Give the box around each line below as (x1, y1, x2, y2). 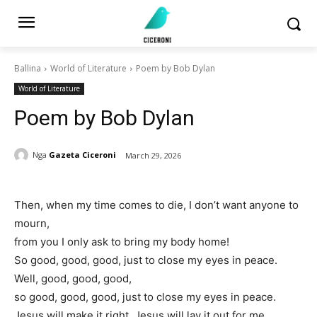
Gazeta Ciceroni (49, 149, 116, 161)
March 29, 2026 (125, 149, 181, 161)
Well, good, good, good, (14, 271, 132, 285)
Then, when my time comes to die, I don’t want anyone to (14, 197, 299, 212)
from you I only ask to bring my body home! (14, 234, 229, 248)
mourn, (14, 216, 50, 230)
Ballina (14, 62, 41, 74)
